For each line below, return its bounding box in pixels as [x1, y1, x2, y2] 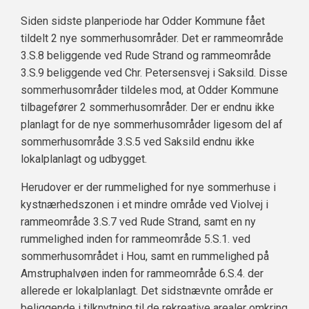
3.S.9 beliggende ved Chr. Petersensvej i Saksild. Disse [21, 66, 288, 80]
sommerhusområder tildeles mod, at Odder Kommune [21, 83, 279, 97]
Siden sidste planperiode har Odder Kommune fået [21, 14, 265, 28]
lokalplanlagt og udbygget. [21, 152, 147, 166]
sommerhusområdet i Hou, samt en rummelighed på [21, 250, 269, 263]
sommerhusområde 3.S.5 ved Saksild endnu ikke [21, 135, 255, 149]
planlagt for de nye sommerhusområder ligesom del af [21, 118, 283, 132]
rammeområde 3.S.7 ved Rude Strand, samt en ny [21, 215, 256, 229]
